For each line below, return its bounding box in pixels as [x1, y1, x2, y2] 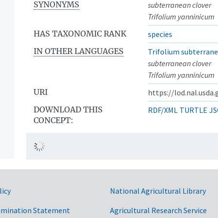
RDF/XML [148, 105, 178, 115]
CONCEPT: [34, 115, 73, 125]
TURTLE [180, 105, 207, 115]
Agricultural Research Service [110, 205, 207, 215]
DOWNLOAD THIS [34, 104, 103, 114]
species [148, 29, 172, 39]
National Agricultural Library [110, 185, 206, 196]
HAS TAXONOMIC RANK [34, 28, 127, 38]
